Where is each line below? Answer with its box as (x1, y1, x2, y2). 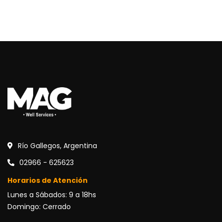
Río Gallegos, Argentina (18, 140, 97, 151)
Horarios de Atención (7, 175, 88, 185)
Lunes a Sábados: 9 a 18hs (7, 189, 96, 200)
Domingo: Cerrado (7, 201, 71, 212)
